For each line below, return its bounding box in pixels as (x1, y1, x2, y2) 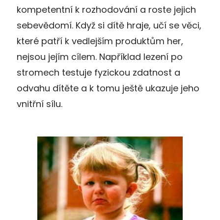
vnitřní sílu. (17, 97, 62, 110)
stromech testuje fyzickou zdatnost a (17, 66, 180, 79)
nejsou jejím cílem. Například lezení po (17, 50, 183, 63)
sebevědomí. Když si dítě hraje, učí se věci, (17, 19, 201, 31)
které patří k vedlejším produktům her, (17, 34, 183, 47)
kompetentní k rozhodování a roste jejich (17, 3, 196, 16)
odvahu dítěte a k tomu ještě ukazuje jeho (17, 82, 199, 94)
